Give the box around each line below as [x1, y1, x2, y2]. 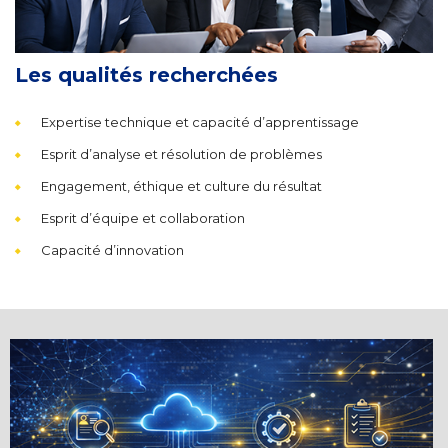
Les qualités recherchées [15, 62, 279, 87]
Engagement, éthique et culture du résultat [41, 177, 322, 194]
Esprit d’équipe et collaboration [41, 209, 245, 226]
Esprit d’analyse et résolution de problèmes [41, 145, 322, 162]
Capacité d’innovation [41, 241, 184, 258]
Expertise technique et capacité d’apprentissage [41, 113, 359, 130]
